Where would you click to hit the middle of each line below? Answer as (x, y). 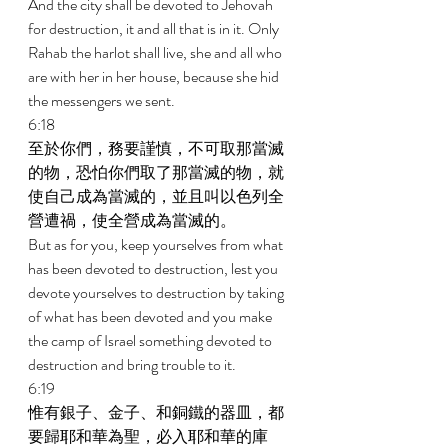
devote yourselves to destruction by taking (157, 292)
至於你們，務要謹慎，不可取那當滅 (156, 148)
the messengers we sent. (103, 100)
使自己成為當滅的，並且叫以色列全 (156, 196)
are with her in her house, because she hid (155, 76)
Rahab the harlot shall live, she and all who (156, 52)
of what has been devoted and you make (151, 316)
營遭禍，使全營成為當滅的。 (133, 220)
